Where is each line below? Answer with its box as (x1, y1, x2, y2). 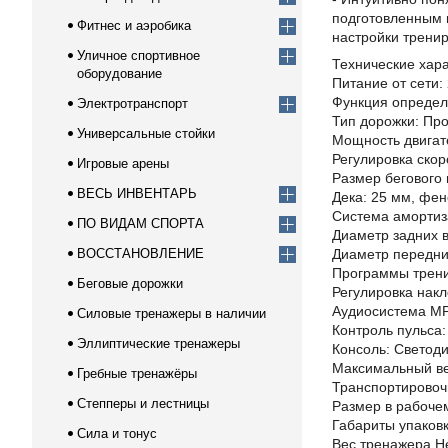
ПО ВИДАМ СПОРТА (77, 216, 204, 231)
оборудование (77, 66, 162, 81)
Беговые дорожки (77, 276, 183, 291)
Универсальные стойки (77, 126, 215, 141)
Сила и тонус (77, 426, 157, 441)
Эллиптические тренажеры (77, 336, 240, 351)
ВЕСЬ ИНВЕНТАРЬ (77, 186, 197, 201)
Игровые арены (77, 156, 169, 171)
